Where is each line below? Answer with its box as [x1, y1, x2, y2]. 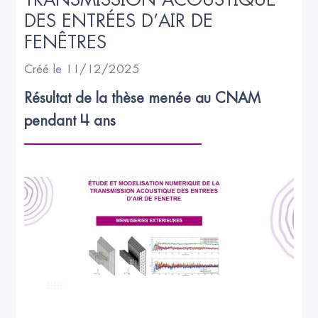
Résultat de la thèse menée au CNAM [24, 90, 265, 106]
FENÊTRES [24, 33, 107, 51]
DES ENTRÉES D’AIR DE [24, 11, 219, 30]
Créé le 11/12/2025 [24, 62, 141, 75]
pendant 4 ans [24, 113, 116, 128]
